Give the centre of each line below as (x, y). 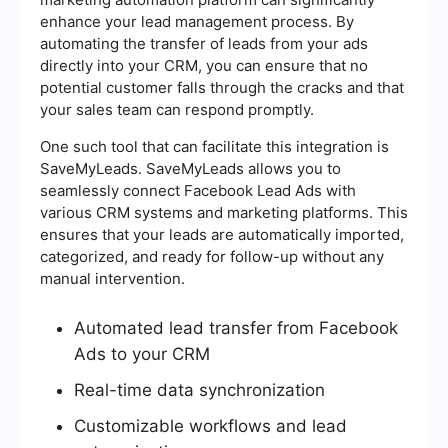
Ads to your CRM (142, 354)
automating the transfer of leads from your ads (204, 44)
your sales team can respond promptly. (177, 110)
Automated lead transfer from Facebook (236, 328)
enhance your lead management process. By (197, 22)
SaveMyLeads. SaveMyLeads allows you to (190, 169)
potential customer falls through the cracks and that (222, 88)
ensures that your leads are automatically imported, (222, 235)
